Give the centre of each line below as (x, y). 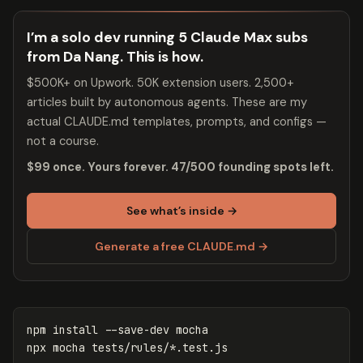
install (75, 329)
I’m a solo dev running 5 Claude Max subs (167, 37)
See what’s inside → (181, 210)
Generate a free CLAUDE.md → (181, 246)
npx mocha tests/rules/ (98, 347)
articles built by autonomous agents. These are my (167, 102)
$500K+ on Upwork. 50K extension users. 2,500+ (160, 82)
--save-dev (137, 329)
